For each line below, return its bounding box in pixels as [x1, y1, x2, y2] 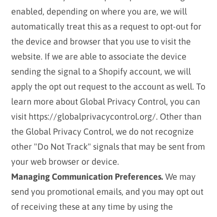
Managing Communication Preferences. [11, 171, 163, 182]
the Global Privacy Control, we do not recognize [11, 126, 194, 137]
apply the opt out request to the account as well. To [11, 81, 205, 92]
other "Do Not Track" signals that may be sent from [11, 141, 205, 152]
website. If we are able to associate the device [11, 51, 186, 62]
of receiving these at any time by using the [11, 201, 173, 212]
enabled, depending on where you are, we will [11, 6, 187, 17]
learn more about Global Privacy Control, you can [11, 96, 200, 107]
